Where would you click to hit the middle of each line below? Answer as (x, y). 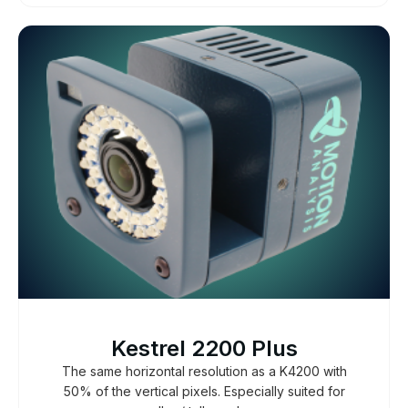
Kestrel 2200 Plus (204, 348)
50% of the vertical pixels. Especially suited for (204, 391)
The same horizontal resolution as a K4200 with (204, 371)
